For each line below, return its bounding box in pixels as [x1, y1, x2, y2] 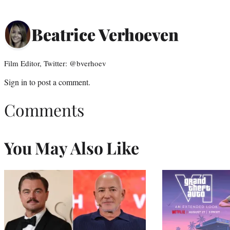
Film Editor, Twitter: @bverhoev [4, 57, 106, 68]
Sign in [4, 76, 27, 87]
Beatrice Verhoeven [31, 23, 179, 46]
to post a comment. [27, 76, 90, 87]
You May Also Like [4, 137, 139, 159]
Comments [4, 99, 84, 121]
